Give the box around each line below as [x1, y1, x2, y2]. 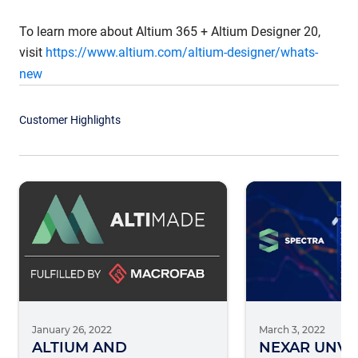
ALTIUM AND [32, 339, 127, 356]
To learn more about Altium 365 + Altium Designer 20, [19, 24, 320, 39]
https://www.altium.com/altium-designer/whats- [46, 45, 318, 60]
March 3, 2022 [259, 324, 325, 336]
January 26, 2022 [32, 324, 112, 336]
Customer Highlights [19, 113, 121, 126]
